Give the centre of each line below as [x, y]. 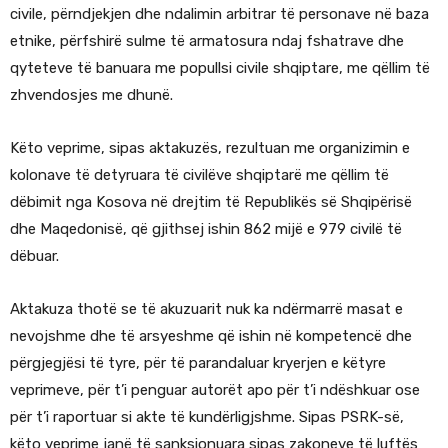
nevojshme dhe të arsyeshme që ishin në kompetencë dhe [211, 336]
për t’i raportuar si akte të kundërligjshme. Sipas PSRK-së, [207, 417]
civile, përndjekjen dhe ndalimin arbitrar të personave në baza [219, 14]
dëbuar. [34, 256]
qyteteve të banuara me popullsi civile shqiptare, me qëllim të [220, 68]
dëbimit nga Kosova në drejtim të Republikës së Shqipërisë [211, 202]
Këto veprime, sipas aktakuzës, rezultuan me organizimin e [210, 148]
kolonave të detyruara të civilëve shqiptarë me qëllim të [199, 175]
